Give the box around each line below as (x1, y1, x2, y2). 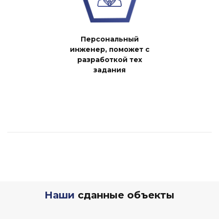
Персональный (80, 34, 139, 44)
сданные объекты (75, 189, 175, 201)
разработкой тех (77, 55, 142, 64)
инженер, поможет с (69, 44, 150, 54)
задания (93, 65, 126, 74)
